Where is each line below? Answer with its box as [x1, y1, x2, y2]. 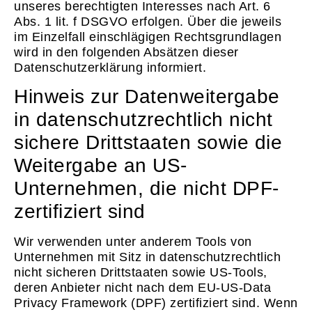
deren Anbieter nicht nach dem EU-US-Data [14, 281, 271, 295]
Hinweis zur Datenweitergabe [14, 86, 280, 108]
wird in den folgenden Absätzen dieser [14, 45, 239, 59]
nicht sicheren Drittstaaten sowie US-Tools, [14, 265, 267, 280]
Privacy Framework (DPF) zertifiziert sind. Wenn [14, 296, 298, 311]
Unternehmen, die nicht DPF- [14, 178, 279, 200]
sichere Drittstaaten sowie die [14, 132, 282, 154]
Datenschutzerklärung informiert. [14, 60, 206, 75]
